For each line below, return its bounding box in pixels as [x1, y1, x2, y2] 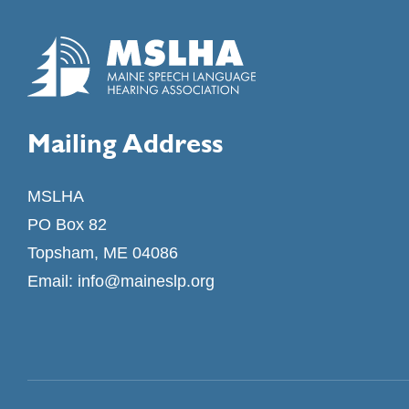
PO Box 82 [27, 215, 107, 234]
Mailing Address [27, 123, 223, 161]
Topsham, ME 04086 [27, 243, 178, 262]
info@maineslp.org [78, 271, 215, 290]
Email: [27, 271, 78, 290]
